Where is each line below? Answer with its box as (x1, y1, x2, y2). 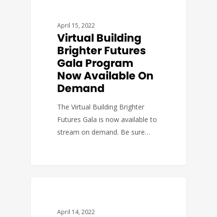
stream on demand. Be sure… (57, 127, 151, 137)
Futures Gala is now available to (57, 115, 157, 124)
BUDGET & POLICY (46, 188, 98, 197)
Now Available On (57, 68, 154, 84)
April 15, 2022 (57, 21, 95, 30)
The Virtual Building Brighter (57, 102, 145, 112)
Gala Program (57, 56, 134, 71)
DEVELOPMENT (46, 1, 88, 10)
